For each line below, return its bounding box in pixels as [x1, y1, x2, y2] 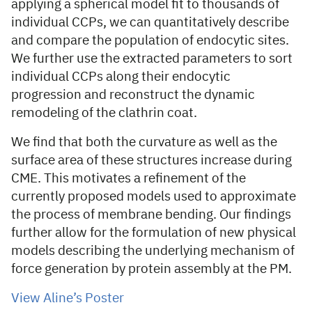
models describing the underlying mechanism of [11, 244, 295, 258]
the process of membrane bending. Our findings [11, 208, 291, 221]
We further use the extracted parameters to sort [11, 52, 292, 65]
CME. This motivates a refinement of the [11, 172, 246, 185]
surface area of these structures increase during [11, 154, 292, 167]
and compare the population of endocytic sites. [11, 34, 289, 47]
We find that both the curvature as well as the [11, 136, 277, 149]
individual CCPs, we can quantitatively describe [11, 16, 289, 29]
